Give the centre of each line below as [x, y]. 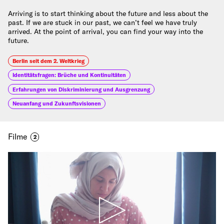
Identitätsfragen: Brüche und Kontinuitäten [69, 75]
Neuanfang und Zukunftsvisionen [56, 103]
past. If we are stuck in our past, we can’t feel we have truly [102, 22]
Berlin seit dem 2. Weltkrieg [48, 61]
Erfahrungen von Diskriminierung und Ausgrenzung [81, 89]
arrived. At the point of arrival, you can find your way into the [105, 31]
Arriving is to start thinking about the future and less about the [108, 13]
